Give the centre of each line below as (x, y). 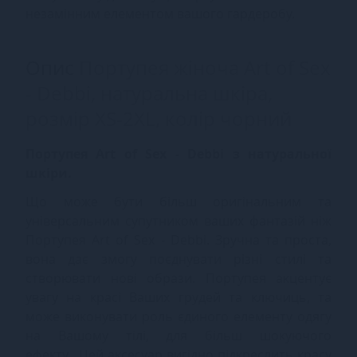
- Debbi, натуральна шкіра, (149, 92)
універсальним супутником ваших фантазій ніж (178, 220)
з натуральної (282, 153)
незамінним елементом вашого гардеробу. (160, 13)
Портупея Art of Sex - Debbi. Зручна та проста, (178, 239)
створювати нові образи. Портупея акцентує (178, 278)
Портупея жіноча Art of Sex (205, 67)
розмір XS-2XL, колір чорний (159, 118)
